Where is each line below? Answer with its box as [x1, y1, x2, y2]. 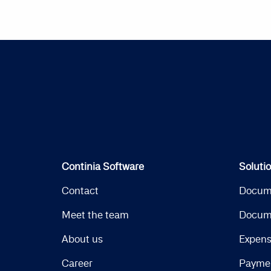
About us [62, 232, 103, 245]
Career [62, 256, 93, 269]
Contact [62, 184, 99, 197]
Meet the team [62, 208, 129, 221]
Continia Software [62, 160, 144, 172]
